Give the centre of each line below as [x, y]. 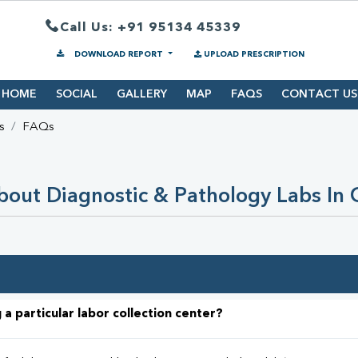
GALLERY [141, 95]
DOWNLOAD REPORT [119, 54]
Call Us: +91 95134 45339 [150, 28]
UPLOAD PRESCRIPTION [254, 54]
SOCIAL [76, 95]
